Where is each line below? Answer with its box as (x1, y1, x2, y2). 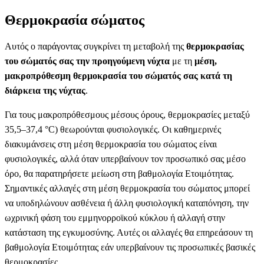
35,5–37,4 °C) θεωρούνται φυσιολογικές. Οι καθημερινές (5, 124, 221, 134)
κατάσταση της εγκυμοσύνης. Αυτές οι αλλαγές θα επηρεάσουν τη (5, 227, 253, 237)
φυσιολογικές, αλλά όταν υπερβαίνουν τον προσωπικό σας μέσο (5, 153, 246, 164)
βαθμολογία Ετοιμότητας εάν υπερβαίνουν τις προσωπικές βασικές (5, 242, 255, 252)
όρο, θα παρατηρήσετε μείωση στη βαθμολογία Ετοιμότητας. (5, 168, 234, 179)
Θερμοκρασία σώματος (5, 12, 144, 28)
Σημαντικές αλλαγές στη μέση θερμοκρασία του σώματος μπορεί (5, 183, 250, 193)
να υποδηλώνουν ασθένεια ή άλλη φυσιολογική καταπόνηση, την (5, 197, 249, 208)
